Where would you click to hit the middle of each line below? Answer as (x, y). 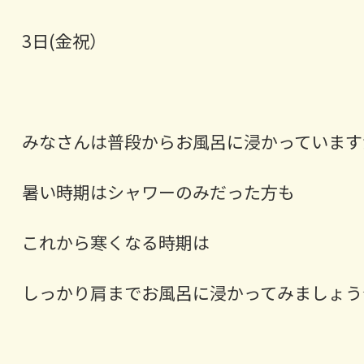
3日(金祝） (64, 41)
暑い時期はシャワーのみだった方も (158, 192)
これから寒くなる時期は (115, 243)
